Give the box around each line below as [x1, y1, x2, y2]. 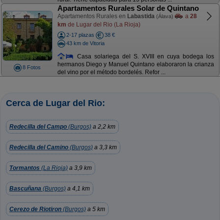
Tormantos [9, 165, 40, 171]
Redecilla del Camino [9, 144, 68, 151]
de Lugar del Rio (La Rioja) [66, 21, 140, 28]
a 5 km [86, 206, 105, 213]
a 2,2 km [91, 123, 115, 130]
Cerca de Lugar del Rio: [6, 98, 105, 108]
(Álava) [156, 13, 173, 19]
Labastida [127, 13, 155, 20]
